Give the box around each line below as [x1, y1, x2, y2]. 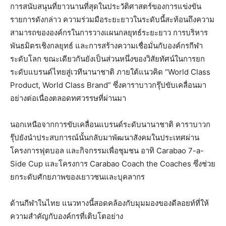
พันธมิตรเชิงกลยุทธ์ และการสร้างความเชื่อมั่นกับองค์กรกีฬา [10, 41, 203, 51]
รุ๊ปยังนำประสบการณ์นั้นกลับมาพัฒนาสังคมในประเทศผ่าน [10, 133, 199, 143]
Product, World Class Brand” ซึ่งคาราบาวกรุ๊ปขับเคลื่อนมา [10, 80, 206, 90]
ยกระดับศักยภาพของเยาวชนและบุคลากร [10, 172, 145, 182]
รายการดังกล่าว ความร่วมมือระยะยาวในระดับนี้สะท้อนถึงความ [10, 15, 214, 25]
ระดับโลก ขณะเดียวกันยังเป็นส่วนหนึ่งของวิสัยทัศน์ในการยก [10, 54, 205, 64]
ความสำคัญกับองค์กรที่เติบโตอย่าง [10, 211, 123, 221]
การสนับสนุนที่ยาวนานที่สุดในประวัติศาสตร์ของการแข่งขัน [10, 2, 201, 12]
